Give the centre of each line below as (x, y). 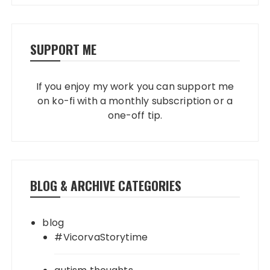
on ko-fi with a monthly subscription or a (135, 101)
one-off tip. (135, 115)
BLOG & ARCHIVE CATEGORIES (106, 185)
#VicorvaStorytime (101, 237)
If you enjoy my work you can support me (135, 86)
